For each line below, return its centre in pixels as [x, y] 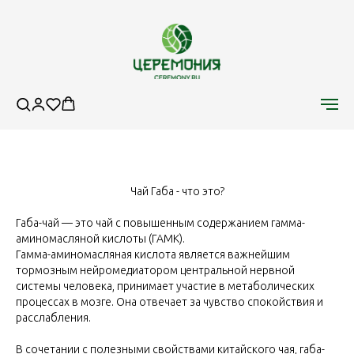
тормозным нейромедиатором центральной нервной [155, 270]
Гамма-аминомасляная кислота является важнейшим [153, 254]
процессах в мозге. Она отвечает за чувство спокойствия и [169, 302]
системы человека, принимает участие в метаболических [165, 286]
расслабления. [53, 318]
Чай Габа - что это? [177, 191]
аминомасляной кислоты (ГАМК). [100, 239]
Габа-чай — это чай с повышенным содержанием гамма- [160, 223]
